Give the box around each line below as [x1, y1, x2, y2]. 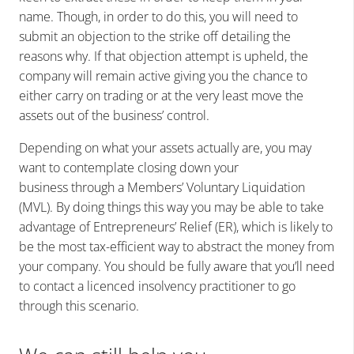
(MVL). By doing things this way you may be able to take [19, 198, 324, 217]
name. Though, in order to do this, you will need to [19, 8, 298, 26]
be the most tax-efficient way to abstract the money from [19, 238, 334, 256]
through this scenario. [19, 297, 139, 315]
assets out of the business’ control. [19, 107, 209, 125]
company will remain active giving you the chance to [19, 67, 307, 85]
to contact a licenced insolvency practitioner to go [19, 277, 296, 296]
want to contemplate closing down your [19, 159, 239, 177]
